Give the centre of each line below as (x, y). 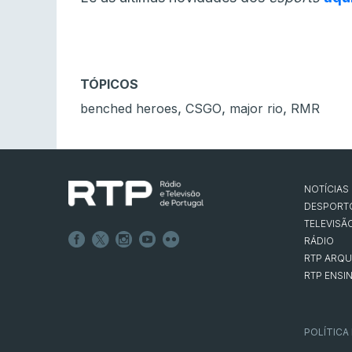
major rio (256, 109)
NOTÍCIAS (326, 189)
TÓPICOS (109, 84)
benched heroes (129, 109)
